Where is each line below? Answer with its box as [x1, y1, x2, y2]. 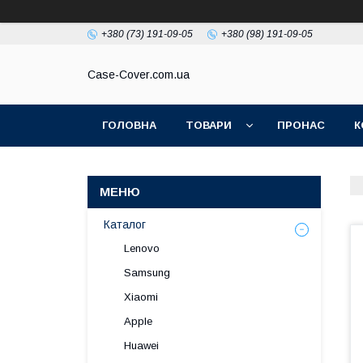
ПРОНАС [277, 119, 325, 131]
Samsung [124, 267, 170, 279]
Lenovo [124, 242, 160, 254]
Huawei [124, 340, 159, 352]
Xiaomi [124, 291, 158, 303]
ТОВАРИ [186, 119, 232, 131]
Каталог [104, 218, 146, 231]
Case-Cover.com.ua [88, 68, 190, 82]
